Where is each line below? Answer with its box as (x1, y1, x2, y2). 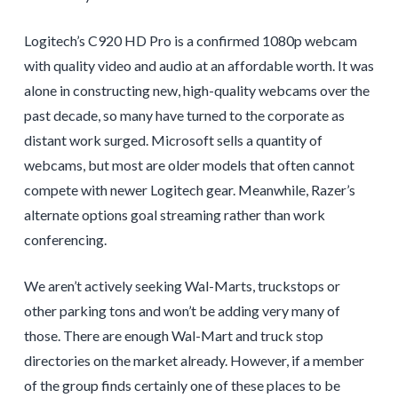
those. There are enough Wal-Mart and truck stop (23, 326, 323, 344)
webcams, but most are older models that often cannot (23, 155, 354, 173)
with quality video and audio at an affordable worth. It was (23, 56, 374, 74)
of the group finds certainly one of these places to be (23, 376, 340, 394)
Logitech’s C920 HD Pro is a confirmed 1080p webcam (23, 31, 357, 49)
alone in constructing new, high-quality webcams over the (23, 81, 370, 99)
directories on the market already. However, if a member (23, 351, 364, 369)
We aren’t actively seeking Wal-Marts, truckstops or (23, 276, 340, 294)
